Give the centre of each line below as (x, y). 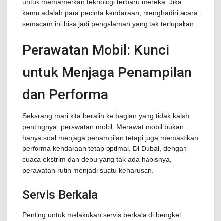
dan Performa (65, 94)
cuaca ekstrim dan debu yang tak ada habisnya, (97, 159)
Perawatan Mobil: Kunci (96, 50)
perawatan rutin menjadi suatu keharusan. (88, 170)
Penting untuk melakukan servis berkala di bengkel (101, 215)
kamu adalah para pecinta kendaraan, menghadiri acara (110, 13)
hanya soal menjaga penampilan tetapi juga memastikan (110, 138)
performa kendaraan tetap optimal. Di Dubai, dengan (105, 148)
